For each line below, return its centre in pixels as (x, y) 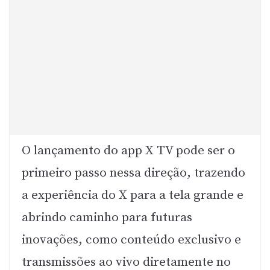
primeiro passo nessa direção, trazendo (133, 173)
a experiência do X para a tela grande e (133, 195)
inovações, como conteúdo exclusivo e (131, 240)
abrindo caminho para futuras (107, 217)
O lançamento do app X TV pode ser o (128, 150)
